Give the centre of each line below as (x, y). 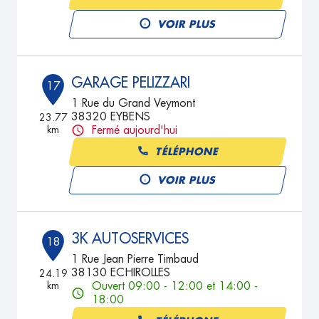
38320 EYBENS (111, 117)
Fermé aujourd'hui (135, 130)
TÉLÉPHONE (187, 151)
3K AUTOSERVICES (130, 239)
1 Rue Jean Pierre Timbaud (135, 259)
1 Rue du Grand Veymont (134, 103)
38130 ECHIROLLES (121, 273)
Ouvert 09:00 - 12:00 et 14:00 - (175, 286)
